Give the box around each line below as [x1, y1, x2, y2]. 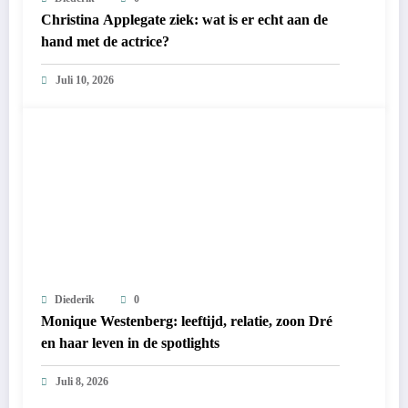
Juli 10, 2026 [56, 74, 114, 87]
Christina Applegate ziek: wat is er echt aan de [41, 12, 328, 28]
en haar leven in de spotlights [41, 335, 219, 352]
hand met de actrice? [41, 34, 169, 50]
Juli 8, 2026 [56, 375, 108, 389]
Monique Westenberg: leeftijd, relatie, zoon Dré [41, 313, 332, 330]
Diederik [55, 293, 95, 307]
